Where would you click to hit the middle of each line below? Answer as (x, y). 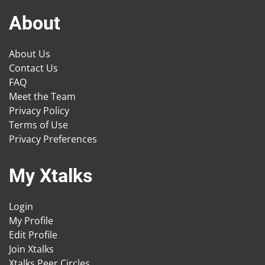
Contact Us (33, 68)
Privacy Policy (39, 111)
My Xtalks (51, 176)
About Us (30, 54)
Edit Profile (33, 235)
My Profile (31, 221)
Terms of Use (38, 125)
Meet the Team (42, 97)
